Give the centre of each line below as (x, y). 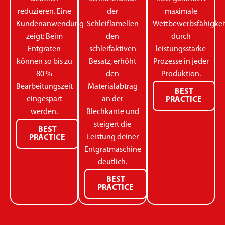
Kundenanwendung (50, 24)
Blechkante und (113, 112)
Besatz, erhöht (113, 62)
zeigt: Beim (44, 36)
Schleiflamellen (113, 24)
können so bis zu (44, 62)
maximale (181, 11)
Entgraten (44, 49)
